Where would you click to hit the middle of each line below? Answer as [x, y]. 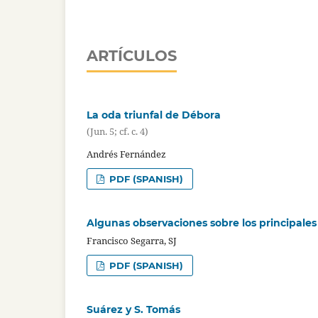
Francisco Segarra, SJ [132, 240]
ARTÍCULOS [132, 55]
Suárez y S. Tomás [133, 309]
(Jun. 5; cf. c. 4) [117, 132]
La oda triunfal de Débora [154, 115]
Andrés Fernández [126, 154]
